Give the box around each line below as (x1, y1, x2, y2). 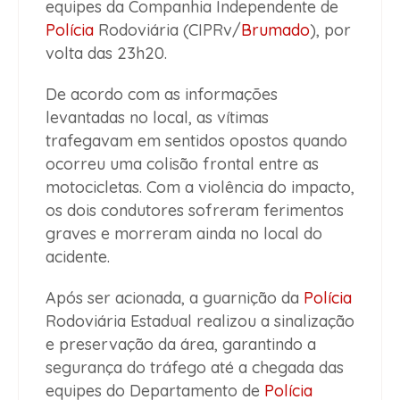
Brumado (241, 20, 310, 41)
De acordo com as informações (46, 84, 278, 105)
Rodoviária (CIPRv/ (94, 20, 241, 41)
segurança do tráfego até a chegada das (46, 357, 344, 379)
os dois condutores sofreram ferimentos (46, 200, 344, 221)
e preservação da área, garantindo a (46, 334, 316, 355)
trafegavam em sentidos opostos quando (46, 130, 347, 152)
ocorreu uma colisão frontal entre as (46, 154, 319, 175)
